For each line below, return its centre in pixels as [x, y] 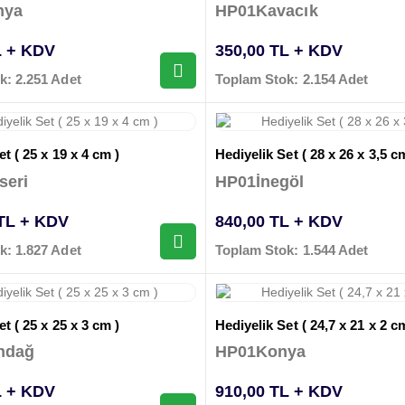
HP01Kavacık [266, 11]
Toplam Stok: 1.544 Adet [292, 250]
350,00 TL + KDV [278, 51]
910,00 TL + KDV [278, 391]
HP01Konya [260, 351]
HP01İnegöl [259, 181]
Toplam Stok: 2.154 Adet [292, 80]
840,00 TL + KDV [278, 221]
